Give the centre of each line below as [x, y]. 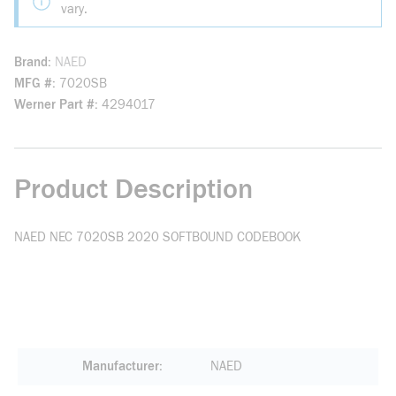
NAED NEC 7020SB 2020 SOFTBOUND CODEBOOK [157, 237]
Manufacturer [120, 366]
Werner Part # [54, 105]
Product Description [133, 189]
